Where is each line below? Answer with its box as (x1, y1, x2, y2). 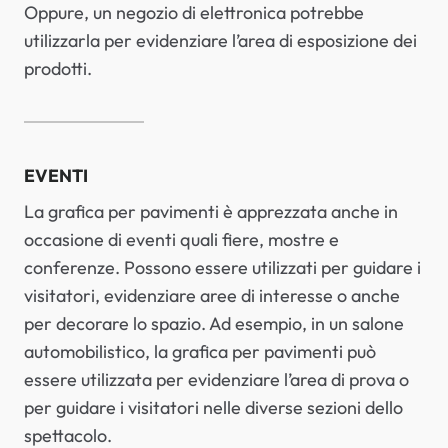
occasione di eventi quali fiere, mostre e (24, 227, 339, 251)
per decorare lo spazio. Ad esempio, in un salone (24, 311, 404, 335)
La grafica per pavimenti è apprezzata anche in (24, 199, 398, 223)
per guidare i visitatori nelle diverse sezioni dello (24, 395, 403, 419)
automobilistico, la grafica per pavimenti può (24, 339, 376, 363)
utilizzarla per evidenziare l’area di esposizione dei (24, 28, 417, 52)
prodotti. (24, 56, 92, 80)
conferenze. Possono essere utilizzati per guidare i (24, 255, 421, 279)
